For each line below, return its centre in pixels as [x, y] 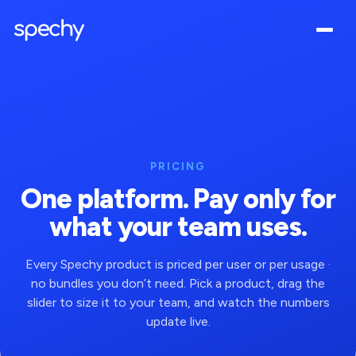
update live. [178, 321]
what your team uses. [178, 227]
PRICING [178, 166]
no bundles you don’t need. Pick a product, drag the [178, 283]
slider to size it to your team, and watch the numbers [178, 302]
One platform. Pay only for [178, 199]
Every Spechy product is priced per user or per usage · [178, 264]
